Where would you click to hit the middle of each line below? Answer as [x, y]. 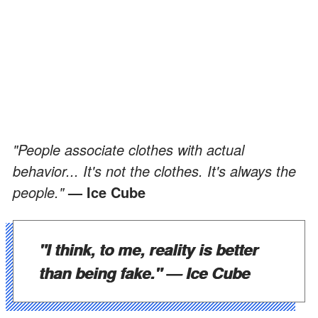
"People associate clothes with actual [128, 149]
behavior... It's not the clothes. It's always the [154, 170]
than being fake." [103, 272]
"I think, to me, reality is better [149, 249]
